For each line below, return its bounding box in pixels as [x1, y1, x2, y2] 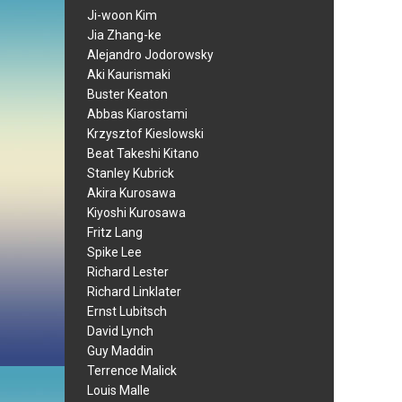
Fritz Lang [87, 225, 143, 240]
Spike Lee [87, 245, 142, 259]
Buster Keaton [87, 87, 168, 101]
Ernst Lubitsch [87, 304, 167, 319]
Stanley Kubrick [87, 166, 174, 180]
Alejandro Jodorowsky [87, 48, 214, 62]
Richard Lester [87, 265, 169, 279]
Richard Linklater [87, 284, 181, 299]
